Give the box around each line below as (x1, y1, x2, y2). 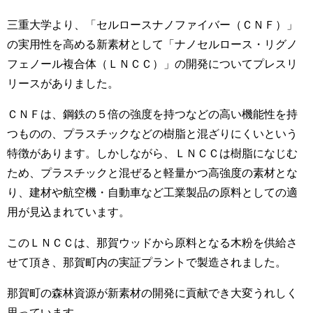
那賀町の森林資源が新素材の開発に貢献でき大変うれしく (7, 286, 298, 298)
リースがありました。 (7, 77, 119, 89)
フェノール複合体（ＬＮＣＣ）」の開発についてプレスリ (7, 57, 298, 69)
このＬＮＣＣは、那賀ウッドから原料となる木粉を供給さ (7, 236, 298, 248)
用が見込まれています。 (7, 205, 130, 217)
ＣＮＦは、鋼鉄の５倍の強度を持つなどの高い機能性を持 (7, 108, 298, 119)
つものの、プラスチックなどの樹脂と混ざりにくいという (7, 127, 298, 139)
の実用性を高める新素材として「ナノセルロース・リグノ (7, 38, 298, 50)
